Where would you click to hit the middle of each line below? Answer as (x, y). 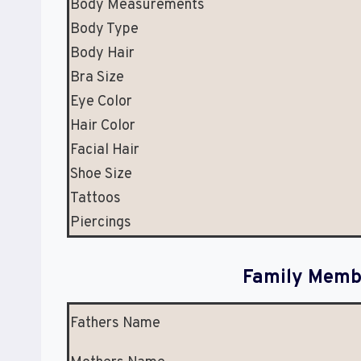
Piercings (101, 223)
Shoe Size (101, 175)
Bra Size (97, 78)
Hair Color (103, 127)
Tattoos (95, 199)
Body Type (104, 30)
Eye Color (101, 102)
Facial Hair (105, 151)
